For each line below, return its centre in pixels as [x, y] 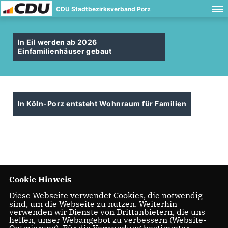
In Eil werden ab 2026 [58, 42]
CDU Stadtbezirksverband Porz [103, 9]
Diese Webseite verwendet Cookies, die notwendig [106, 196]
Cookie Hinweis [40, 179]
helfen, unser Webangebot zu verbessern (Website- [107, 220]
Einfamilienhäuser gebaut [65, 51]
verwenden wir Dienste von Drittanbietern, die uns [107, 212]
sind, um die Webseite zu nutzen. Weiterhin [93, 204]
